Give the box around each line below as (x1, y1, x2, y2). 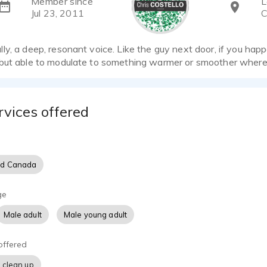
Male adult (3, 210, 42, 220)
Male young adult (63, 210, 128, 220)
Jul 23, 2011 (31, 7, 84, 20)
